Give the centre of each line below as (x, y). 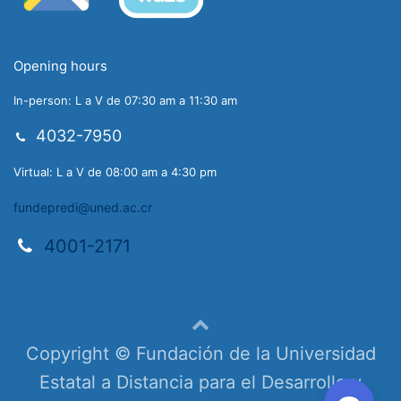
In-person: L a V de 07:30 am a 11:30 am (127, 101)
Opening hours (62, 66)
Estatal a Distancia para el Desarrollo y (200, 382)
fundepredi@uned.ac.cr (83, 208)
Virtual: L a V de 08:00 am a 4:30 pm (117, 172)
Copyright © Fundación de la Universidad (200, 354)
